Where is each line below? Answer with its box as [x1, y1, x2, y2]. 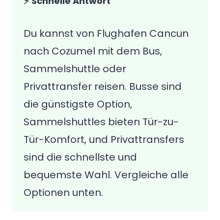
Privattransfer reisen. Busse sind [24, 80, 182, 93]
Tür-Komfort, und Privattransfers [24, 133, 184, 146]
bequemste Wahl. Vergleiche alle [24, 168, 189, 182]
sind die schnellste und [24, 150, 137, 164]
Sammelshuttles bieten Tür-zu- [24, 115, 179, 129]
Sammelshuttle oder [24, 62, 126, 76]
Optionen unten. [24, 186, 103, 199]
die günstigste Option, [24, 97, 132, 111]
